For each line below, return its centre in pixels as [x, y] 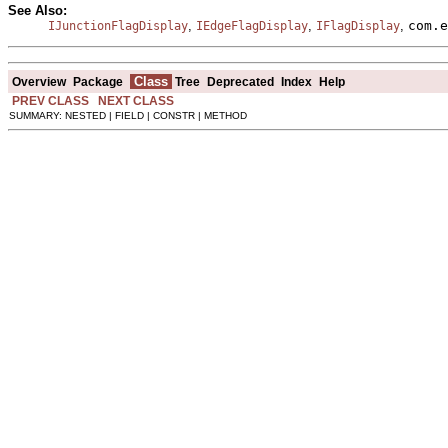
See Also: [37, 11]
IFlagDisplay [358, 26]
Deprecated [240, 82]
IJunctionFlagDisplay [118, 26]
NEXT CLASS [136, 101]
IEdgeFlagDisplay [252, 26]
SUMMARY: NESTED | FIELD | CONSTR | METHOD [128, 116]
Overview [39, 82]
